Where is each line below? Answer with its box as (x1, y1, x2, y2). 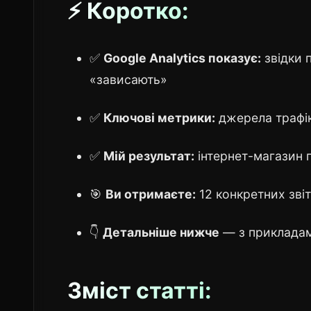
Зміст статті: (67, 277, 212, 305)
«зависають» (90, 72, 167, 87)
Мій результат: (103, 149, 194, 164)
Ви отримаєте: (106, 187, 196, 202)
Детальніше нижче (103, 225, 219, 240)
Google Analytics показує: (103, 51, 261, 66)
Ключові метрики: (103, 110, 215, 126)
